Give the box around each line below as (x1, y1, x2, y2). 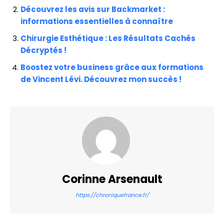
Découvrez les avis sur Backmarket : (20, 4, 165, 15)
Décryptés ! (20, 45, 66, 56)
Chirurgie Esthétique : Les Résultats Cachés (20, 33, 195, 44)
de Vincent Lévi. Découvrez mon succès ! (20, 74, 181, 85)
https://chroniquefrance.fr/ (75, 191, 149, 199)
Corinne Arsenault (61, 171, 162, 187)
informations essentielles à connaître (20, 16, 173, 27)
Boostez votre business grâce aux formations (20, 62, 203, 73)
